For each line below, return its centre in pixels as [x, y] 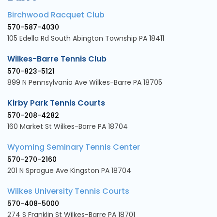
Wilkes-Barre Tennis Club [58, 59]
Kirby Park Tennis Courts [57, 103]
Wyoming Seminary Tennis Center [74, 147]
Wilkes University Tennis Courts [68, 191]
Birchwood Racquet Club [56, 15]
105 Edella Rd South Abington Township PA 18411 [86, 39]
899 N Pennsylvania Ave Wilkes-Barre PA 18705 [85, 83]
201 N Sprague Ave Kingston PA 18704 [69, 171]
